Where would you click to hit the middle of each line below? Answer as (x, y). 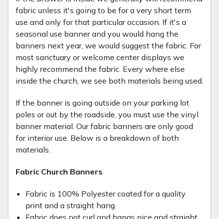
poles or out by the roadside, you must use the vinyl (107, 114)
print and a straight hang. (71, 205)
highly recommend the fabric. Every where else (100, 69)
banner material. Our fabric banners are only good (104, 126)
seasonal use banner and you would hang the (97, 34)
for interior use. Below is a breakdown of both (97, 138)
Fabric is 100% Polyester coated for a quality (106, 194)
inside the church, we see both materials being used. (109, 81)
